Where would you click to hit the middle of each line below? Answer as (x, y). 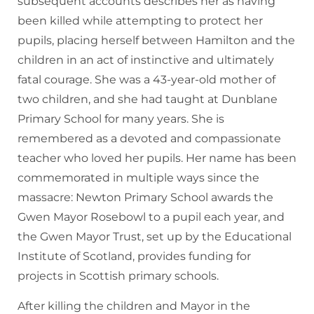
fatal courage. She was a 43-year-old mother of (146, 80)
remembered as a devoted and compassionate (149, 139)
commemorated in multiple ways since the (138, 178)
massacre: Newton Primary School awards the (145, 198)
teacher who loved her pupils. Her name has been (157, 158)
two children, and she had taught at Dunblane (148, 100)
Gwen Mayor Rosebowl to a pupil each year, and (151, 217)
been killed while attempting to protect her (140, 21)
